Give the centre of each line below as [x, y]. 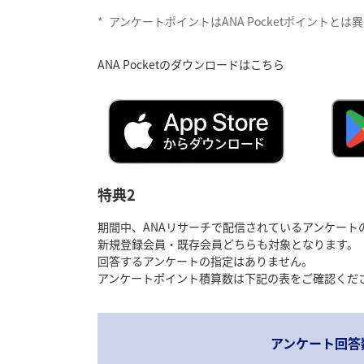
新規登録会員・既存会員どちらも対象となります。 [228, 244]
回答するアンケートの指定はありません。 [205, 261]
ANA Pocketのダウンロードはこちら [191, 65]
